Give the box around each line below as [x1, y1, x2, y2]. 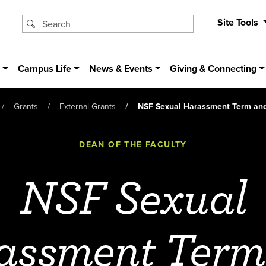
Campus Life [18, 62, 72, 76]
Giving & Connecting [170, 62, 257, 76]
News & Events [88, 62, 153, 76]
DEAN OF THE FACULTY [79, 138, 187, 150]
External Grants [59, 100, 116, 112]
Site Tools [217, 15, 261, 29]
